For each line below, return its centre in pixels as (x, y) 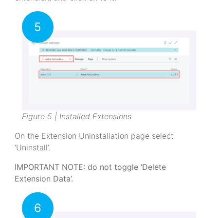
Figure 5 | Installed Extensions (77, 116)
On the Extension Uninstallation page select (94, 136)
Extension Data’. (44, 178)
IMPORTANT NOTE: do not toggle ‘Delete (90, 167)
